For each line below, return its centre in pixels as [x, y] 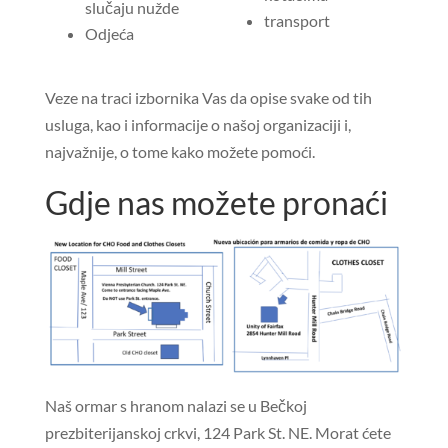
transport [296, 20]
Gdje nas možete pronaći [216, 202]
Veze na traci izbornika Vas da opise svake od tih [208, 97]
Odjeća [109, 33]
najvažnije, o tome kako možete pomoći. [179, 151]
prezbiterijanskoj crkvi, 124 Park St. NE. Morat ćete [217, 433]
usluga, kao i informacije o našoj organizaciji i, [197, 124]
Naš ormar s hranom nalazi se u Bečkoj [175, 406]
